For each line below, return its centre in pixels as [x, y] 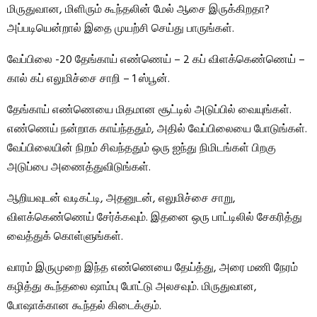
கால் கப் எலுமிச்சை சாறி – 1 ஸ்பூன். [88, 79]
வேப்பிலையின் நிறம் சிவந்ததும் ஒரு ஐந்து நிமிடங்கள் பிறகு [142, 149]
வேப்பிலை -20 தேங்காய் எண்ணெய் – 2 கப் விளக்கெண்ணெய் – [156, 60]
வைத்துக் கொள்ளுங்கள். [65, 237]
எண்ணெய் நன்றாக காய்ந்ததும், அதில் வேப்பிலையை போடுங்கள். [157, 129]
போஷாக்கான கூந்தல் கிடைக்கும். [84, 306]
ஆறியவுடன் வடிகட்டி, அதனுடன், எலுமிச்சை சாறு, [121, 199]
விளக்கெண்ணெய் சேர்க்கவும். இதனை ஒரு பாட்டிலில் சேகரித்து [155, 218]
